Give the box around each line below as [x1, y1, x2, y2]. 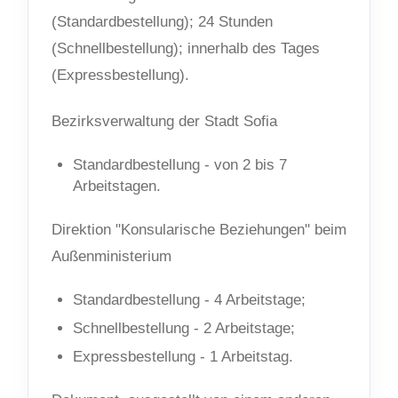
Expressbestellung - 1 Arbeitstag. [73, 348, 293, 366]
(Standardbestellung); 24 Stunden [52, 13, 273, 31]
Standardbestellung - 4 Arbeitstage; [73, 291, 306, 309]
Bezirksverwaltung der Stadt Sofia [52, 113, 277, 131]
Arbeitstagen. [73, 178, 161, 195]
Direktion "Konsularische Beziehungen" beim [52, 221, 346, 239]
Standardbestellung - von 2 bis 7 [73, 156, 287, 174]
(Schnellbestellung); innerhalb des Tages [52, 40, 320, 58]
